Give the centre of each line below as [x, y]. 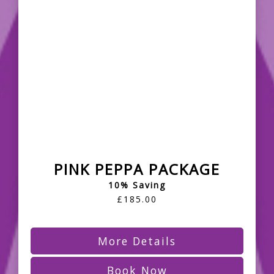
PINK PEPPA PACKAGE [137, 169]
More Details [137, 241]
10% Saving [137, 185]
